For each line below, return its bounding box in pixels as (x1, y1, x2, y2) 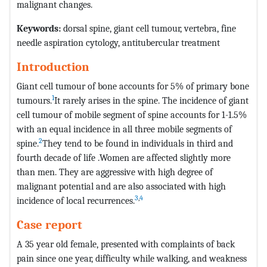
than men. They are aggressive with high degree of (17, 166, 213, 178)
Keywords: (17, 22, 61, 34)
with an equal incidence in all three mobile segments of (17, 123, 232, 135)
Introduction (17, 59, 89, 74)
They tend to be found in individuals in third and (42, 137, 233, 149)
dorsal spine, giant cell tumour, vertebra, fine (61, 22, 236, 34)
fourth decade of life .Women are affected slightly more (17, 151, 231, 163)
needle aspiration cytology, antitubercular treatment (17, 36, 220, 48)
